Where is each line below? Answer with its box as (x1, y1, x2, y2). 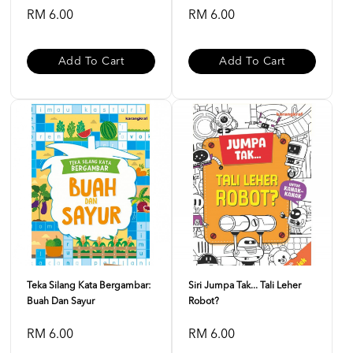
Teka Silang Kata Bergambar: (27, 281, 151, 291)
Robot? (188, 297, 219, 307)
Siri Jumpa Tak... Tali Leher (188, 281, 301, 291)
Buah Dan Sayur (27, 297, 95, 307)
